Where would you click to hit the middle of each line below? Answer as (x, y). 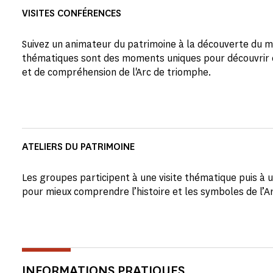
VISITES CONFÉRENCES (72, 13)
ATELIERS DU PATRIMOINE (78, 147)
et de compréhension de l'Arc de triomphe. (117, 72)
